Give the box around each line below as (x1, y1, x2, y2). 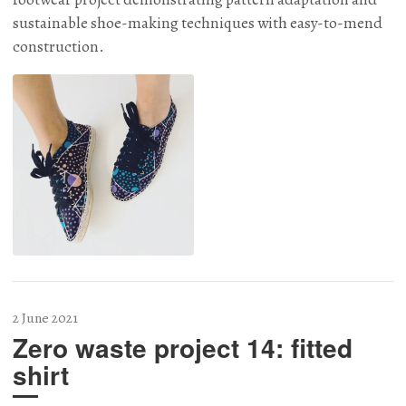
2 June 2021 (13, 307, 78, 327)
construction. (13, 35, 104, 58)
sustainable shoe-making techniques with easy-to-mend (13, 12, 382, 34)
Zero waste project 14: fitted (13, 328, 353, 366)
